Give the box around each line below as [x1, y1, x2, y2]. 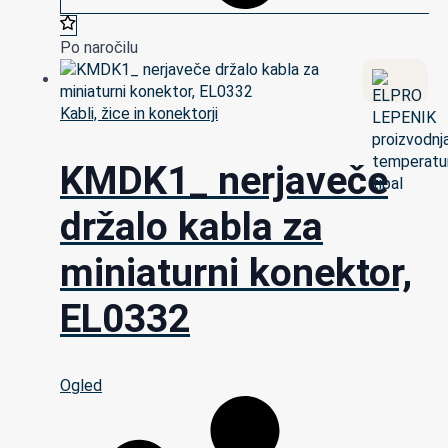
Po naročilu [60, 38, 138, 58]
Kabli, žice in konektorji [60, 104, 218, 124]
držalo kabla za [60, 203, 323, 250]
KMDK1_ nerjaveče [60, 157, 388, 204]
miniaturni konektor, [60, 249, 412, 296]
